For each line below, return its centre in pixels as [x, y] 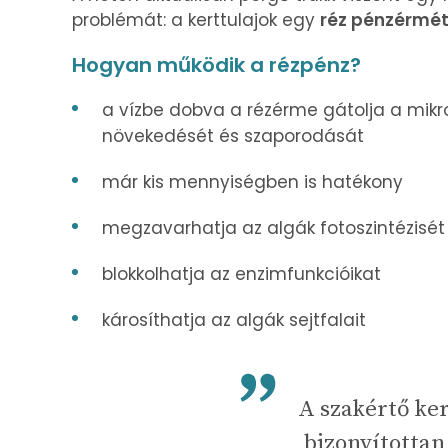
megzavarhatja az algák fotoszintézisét [273, 227]
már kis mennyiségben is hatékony [252, 181]
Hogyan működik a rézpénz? [216, 64]
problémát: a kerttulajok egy [196, 19]
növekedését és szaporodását [233, 135]
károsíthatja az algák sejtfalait [234, 319]
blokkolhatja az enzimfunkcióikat [241, 273]
